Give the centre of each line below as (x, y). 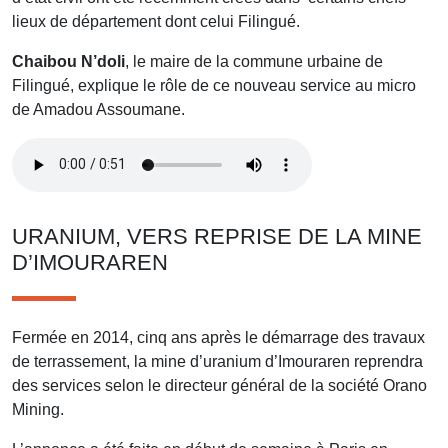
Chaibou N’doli (68, 61)
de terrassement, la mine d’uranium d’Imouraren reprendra (217, 361)
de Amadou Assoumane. (98, 109)
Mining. (38, 409)
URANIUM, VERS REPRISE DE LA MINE (217, 236)
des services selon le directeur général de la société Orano (219, 385)
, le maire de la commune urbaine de (254, 61)
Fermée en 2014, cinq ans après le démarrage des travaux (218, 337)
